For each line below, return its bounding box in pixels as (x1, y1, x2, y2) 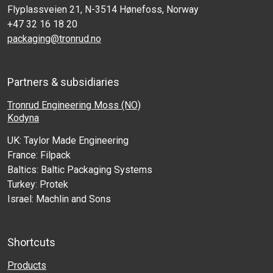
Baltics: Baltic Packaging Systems (7, 163, 152, 175)
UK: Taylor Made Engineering (7, 134, 129, 146)
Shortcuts (7, 235, 55, 249)
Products (7, 259, 46, 271)
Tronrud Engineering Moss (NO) (7, 99, 141, 111)
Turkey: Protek (7, 178, 68, 190)
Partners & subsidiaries (7, 75, 119, 88)
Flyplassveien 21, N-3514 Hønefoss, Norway (7, 3, 199, 15)
